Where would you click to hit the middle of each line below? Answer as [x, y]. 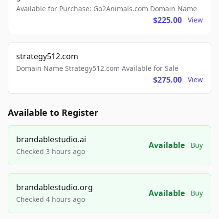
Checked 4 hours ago [51, 199]
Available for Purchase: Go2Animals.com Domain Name [107, 9]
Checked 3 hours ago [51, 151]
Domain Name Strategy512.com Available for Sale [97, 68]
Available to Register [53, 112]
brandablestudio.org [55, 187]
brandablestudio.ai [51, 139]
